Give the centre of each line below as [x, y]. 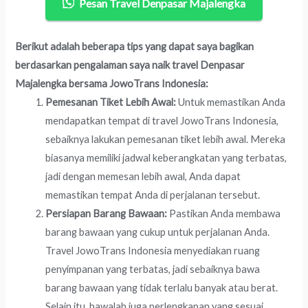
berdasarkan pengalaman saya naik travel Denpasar [130, 65]
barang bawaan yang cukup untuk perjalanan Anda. [158, 232]
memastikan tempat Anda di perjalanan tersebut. [153, 195]
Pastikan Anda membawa [224, 214]
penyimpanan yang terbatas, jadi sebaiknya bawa [153, 269]
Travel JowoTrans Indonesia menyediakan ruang [153, 251]
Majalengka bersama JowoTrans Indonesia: [112, 84]
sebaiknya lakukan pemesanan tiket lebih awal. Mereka [166, 140]
